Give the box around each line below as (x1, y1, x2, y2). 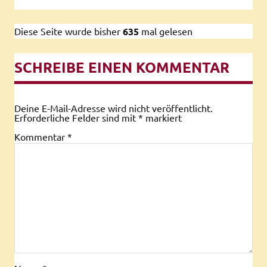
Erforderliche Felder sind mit (14, 111, 138, 123)
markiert (143, 111, 182, 123)
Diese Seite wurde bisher (14, 24, 120, 37)
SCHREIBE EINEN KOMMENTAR (14, 57, 229, 76)
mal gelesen (141, 24, 193, 37)
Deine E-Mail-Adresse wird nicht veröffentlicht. (14, 101, 213, 114)
